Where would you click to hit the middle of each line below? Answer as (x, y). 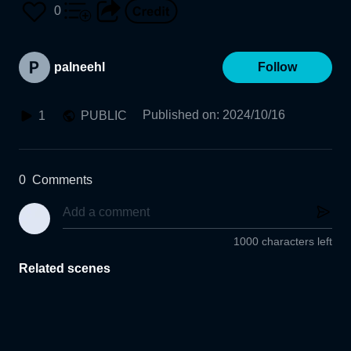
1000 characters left (283, 242)
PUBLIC (104, 116)
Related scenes (65, 269)
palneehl (80, 67)
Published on (179, 115)
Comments (62, 180)
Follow (277, 67)
